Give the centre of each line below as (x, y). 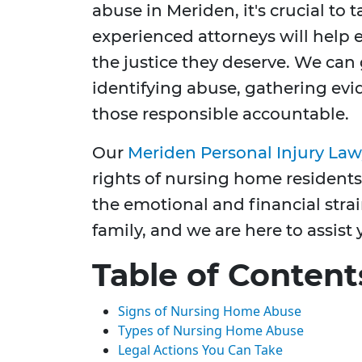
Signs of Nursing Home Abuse (210, 311)
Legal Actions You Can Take (200, 350)
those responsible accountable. (221, 114)
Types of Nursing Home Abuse (211, 331)
